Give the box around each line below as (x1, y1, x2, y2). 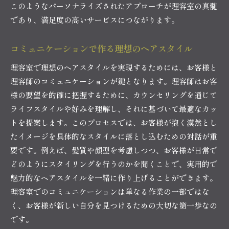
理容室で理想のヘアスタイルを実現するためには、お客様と (10, 61, 217, 73)
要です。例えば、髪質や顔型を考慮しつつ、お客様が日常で (10, 144, 217, 155)
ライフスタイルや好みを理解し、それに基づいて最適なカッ (10, 103, 217, 114)
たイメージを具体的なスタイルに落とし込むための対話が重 (10, 130, 217, 142)
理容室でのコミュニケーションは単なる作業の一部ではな (10, 186, 210, 197)
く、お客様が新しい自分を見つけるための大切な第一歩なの (10, 199, 217, 211)
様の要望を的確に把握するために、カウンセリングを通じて (10, 89, 217, 100)
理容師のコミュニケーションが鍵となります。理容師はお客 (10, 75, 217, 86)
